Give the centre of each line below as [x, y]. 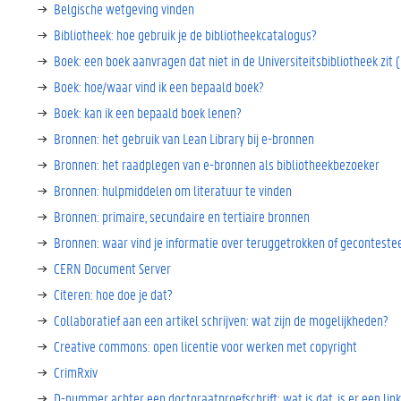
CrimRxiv [76, 372]
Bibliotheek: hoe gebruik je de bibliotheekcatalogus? [185, 34]
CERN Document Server [112, 268]
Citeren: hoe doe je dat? [113, 294]
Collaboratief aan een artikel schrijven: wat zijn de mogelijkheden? [221, 320]
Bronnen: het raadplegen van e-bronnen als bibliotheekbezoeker [217, 164]
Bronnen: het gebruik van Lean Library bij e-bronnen [184, 138]
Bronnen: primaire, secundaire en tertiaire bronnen [182, 216]
